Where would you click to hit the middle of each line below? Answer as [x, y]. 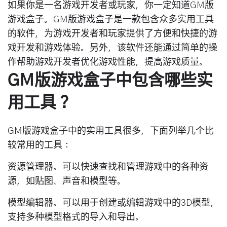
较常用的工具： [40, 145]
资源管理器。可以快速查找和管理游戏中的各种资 [108, 167]
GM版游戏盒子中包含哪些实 [110, 81]
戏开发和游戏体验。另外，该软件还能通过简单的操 [112, 48]
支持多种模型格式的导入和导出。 [76, 217]
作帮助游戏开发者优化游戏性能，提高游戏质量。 [108, 62]
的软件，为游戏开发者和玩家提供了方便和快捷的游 [112, 34]
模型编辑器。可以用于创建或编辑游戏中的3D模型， [113, 203]
